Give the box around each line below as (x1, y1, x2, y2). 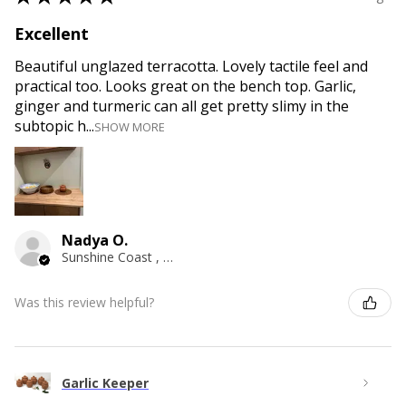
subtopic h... (14, 115, 94, 136)
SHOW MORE (94, 118, 165, 135)
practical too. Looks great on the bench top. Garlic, (14, 75, 356, 96)
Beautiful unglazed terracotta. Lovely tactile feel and (14, 55, 368, 76)
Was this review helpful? (14, 294, 154, 312)
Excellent (14, 22, 89, 44)
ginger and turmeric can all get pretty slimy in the (14, 95, 349, 116)
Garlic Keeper (62, 374, 149, 392)
